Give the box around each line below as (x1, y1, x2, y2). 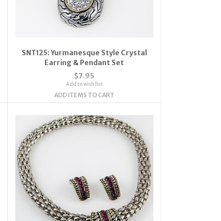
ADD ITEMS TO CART (54, 91, 114, 99)
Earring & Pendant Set (44, 58, 124, 67)
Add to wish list (66, 80, 103, 87)
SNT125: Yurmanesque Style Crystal (21, 48, 147, 57)
